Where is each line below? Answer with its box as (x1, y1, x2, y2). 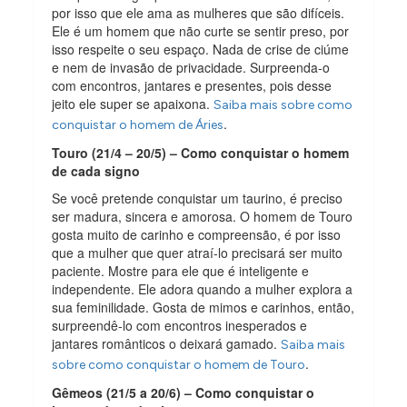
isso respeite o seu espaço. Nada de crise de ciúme (52, 39, 350, 58)
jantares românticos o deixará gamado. (52, 333, 282, 352)
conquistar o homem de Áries (52, 116, 224, 133)
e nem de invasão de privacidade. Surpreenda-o (52, 57, 331, 76)
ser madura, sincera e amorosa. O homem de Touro (52, 206, 353, 225)
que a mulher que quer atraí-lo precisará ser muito (52, 243, 343, 262)
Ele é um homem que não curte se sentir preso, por (52, 21, 350, 40)
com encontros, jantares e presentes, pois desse (52, 75, 333, 94)
